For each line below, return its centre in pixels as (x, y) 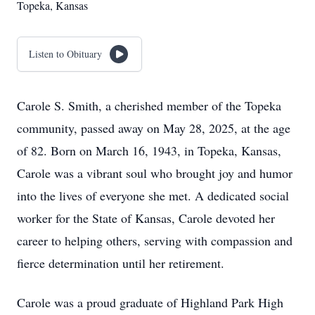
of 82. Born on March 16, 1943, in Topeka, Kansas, (149, 150)
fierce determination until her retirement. (121, 263)
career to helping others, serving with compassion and (155, 240)
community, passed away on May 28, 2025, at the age (154, 128)
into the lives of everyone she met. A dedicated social (153, 195)
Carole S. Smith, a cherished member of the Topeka (149, 105)
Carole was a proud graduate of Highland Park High (150, 302)
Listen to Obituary (65, 54)
